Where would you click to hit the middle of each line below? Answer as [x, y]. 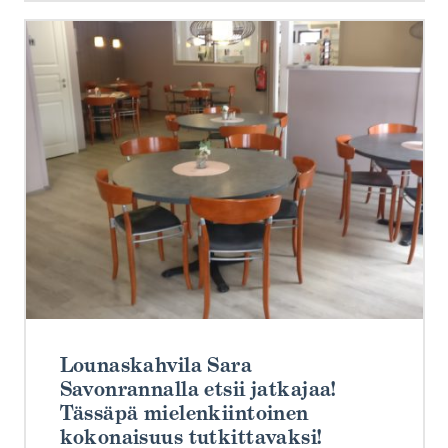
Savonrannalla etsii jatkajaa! [197, 389]
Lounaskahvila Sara [156, 365]
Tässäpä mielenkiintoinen [184, 413]
